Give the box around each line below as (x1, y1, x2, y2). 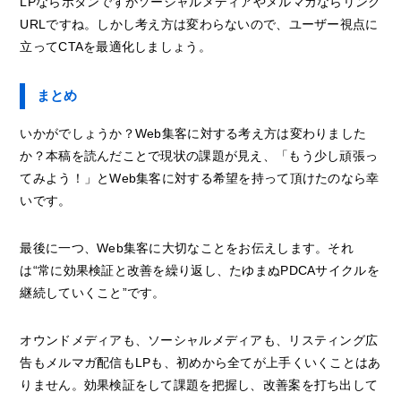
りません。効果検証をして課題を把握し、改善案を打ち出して (20, 378, 379, 393)
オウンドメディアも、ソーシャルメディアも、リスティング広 (20, 333, 379, 348)
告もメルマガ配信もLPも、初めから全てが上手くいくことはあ (20, 355, 381, 371)
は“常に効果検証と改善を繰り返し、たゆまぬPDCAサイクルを (20, 263, 380, 278)
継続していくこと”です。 (20, 286, 166, 301)
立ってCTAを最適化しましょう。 (20, 39, 211, 55)
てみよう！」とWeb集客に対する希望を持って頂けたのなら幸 (20, 171, 380, 186)
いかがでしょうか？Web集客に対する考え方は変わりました (20, 126, 367, 141)
